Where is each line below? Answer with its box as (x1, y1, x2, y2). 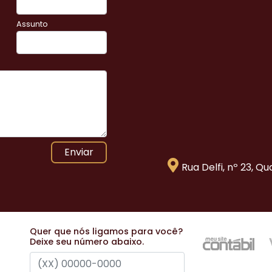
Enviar (64, 145, 93, 160)
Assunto (16, 18, 48, 29)
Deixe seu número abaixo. (30, 236, 144, 248)
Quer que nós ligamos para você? (30, 225, 183, 238)
